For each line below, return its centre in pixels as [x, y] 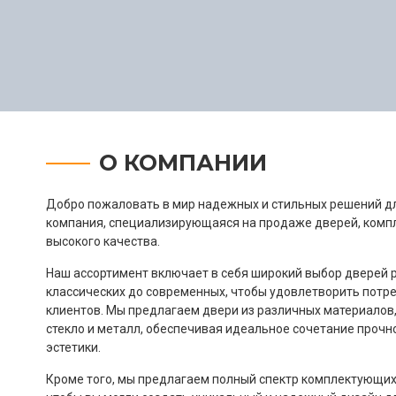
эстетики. [73, 348]
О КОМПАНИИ [183, 163]
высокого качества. [103, 242]
